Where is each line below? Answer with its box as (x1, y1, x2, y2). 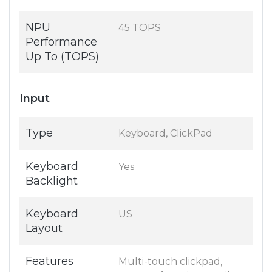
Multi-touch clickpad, (118, 256, 222, 268)
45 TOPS (118, 22, 161, 34)
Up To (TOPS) (25, 50, 99, 64)
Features (25, 254, 73, 268)
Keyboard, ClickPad (118, 127, 212, 140)
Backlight (25, 174, 78, 188)
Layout (25, 222, 63, 236)
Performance (25, 35, 97, 49)
